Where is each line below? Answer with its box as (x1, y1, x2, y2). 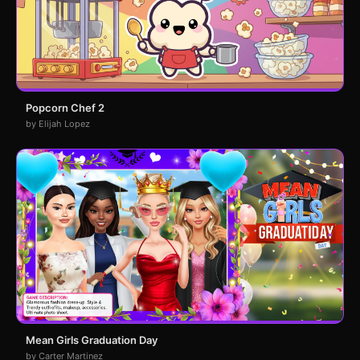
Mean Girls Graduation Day (26, 333, 157, 346)
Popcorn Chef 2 (26, 101, 104, 115)
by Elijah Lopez (26, 118, 90, 130)
